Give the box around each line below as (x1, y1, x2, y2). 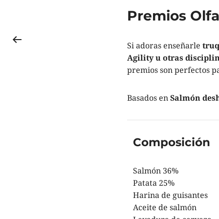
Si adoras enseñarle (127, 40, 200, 51)
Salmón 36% (133, 165, 179, 176)
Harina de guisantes (133, 190, 208, 201)
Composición (133, 135, 211, 150)
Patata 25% (133, 177, 175, 189)
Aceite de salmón (133, 202, 197, 213)
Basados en (127, 92, 170, 104)
